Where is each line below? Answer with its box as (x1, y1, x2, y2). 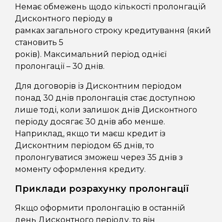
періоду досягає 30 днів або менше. (15, 117, 165, 127)
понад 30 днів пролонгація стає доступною (15, 93, 195, 103)
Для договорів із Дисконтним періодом (15, 81, 182, 91)
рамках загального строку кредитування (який (15, 26, 211, 36)
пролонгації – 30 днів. (15, 61, 105, 71)
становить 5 (15, 38, 63, 48)
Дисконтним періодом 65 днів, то (15, 141, 154, 151)
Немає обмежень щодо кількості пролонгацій (15, 2, 206, 12)
